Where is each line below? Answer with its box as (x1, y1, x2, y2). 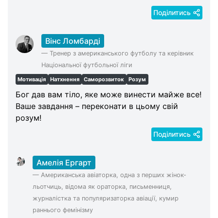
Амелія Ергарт (36, 158, 91, 167)
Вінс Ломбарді (45, 36, 100, 46)
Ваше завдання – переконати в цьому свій (16, 101, 178, 111)
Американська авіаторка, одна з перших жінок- (40, 171, 186, 179)
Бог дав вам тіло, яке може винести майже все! (16, 90, 201, 99)
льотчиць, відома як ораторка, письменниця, (32, 183, 172, 190)
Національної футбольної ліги (41, 61, 132, 69)
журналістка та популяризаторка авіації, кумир (32, 195, 179, 202)
